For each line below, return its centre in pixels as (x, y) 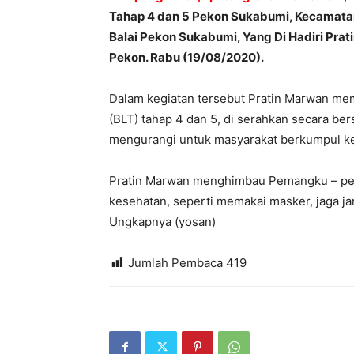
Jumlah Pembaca (175, 263)
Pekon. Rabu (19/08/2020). (186, 57)
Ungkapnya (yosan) (162, 222)
